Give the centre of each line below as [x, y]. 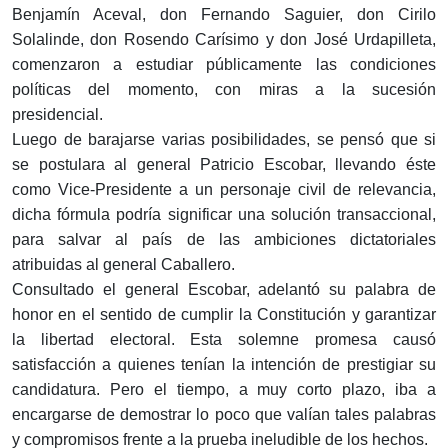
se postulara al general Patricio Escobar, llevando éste [224, 165]
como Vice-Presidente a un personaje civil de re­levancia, [224, 190]
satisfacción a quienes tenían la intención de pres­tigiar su [224, 365]
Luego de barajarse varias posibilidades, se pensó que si [224, 140]
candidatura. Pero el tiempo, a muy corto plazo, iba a [224, 390]
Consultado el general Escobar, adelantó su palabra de [224, 290]
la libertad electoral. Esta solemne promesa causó [224, 340]
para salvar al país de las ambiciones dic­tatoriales [224, 240]
